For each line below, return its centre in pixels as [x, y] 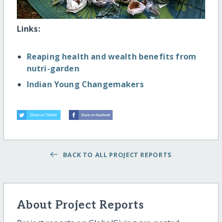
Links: [28, 28]
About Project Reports [80, 205]
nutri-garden [53, 68]
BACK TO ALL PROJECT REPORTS [115, 154]
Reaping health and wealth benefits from [111, 56]
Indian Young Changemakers [85, 84]
